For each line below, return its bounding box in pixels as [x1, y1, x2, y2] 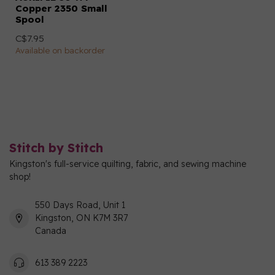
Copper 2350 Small [15, 2, 107, 14]
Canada [35, 225, 66, 236]
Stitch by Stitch [9, 140, 103, 155]
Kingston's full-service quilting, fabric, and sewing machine [9, 158, 246, 169]
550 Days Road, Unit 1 [35, 199, 125, 211]
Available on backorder [15, 45, 105, 55]
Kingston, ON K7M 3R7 [35, 212, 128, 223]
